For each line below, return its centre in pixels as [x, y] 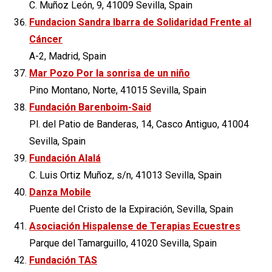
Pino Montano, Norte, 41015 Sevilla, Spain [118, 90]
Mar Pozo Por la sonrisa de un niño [110, 73]
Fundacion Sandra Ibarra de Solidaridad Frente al [140, 22]
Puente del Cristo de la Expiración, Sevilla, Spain [131, 209]
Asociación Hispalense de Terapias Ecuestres [135, 226]
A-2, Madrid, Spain [68, 56]
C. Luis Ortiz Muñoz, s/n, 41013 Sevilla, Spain [125, 175]
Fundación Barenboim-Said [90, 107]
